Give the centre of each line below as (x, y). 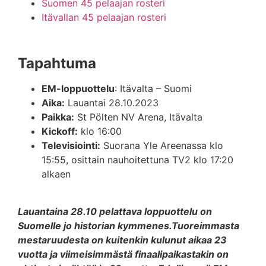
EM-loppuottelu (78, 89)
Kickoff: (60, 132)
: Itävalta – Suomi (153, 89)
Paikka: (58, 117)
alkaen (56, 174)
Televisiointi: (71, 146)
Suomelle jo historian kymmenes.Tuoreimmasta (129, 225)
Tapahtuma (57, 64)
